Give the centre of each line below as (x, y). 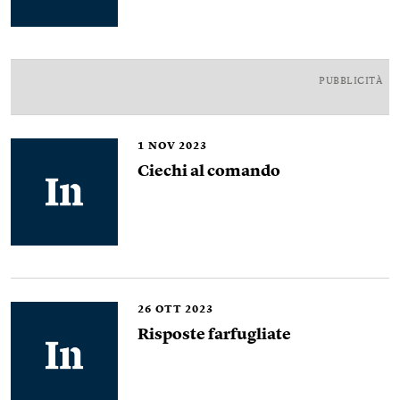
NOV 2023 (178, 146)
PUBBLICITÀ (350, 82)
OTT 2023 (184, 310)
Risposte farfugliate (214, 335)
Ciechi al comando (209, 171)
